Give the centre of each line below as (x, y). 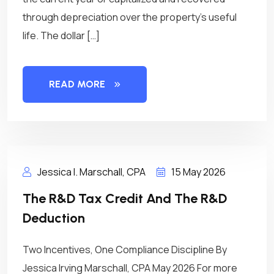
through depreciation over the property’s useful (130, 17)
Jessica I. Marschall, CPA (91, 172)
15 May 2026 (198, 172)
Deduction (54, 218)
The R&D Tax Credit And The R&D (125, 198)
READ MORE (77, 84)
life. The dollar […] (61, 35)
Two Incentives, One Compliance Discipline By (125, 250)
